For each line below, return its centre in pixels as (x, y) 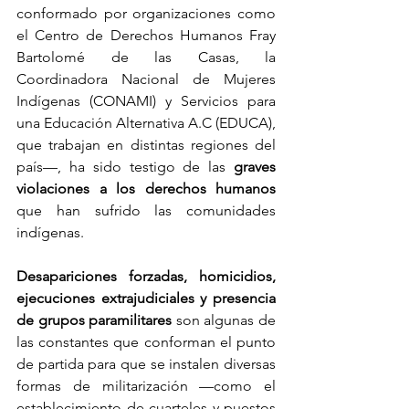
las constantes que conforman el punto (146, 341)
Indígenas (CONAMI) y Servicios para (146, 100)
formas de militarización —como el (146, 385)
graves (251, 166)
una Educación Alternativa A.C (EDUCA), (146, 122)
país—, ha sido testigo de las (121, 166)
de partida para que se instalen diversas (146, 363)
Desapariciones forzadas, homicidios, (146, 276)
